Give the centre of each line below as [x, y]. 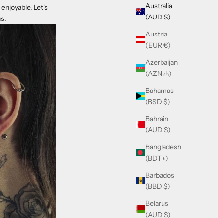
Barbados [160, 175]
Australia [159, 6]
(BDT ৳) [157, 158]
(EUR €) [158, 45]
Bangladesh [163, 147]
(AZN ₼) [159, 73]
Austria [156, 34]
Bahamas [160, 90]
